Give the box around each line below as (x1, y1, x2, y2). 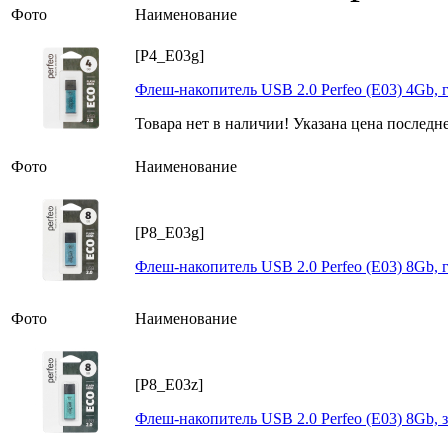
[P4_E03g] (135, 47, 204, 65)
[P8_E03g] (135, 224, 204, 242)
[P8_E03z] (135, 376, 203, 394)
